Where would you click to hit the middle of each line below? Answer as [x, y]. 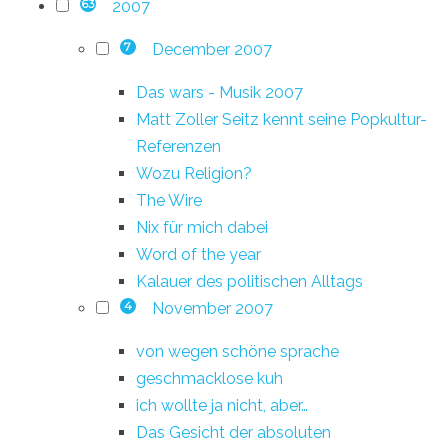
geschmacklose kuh [209, 378]
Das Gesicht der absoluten [233, 432]
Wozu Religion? [194, 173]
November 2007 [212, 308]
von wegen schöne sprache [237, 351]
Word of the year [198, 254]
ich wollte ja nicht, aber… [222, 405]
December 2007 [211, 49]
